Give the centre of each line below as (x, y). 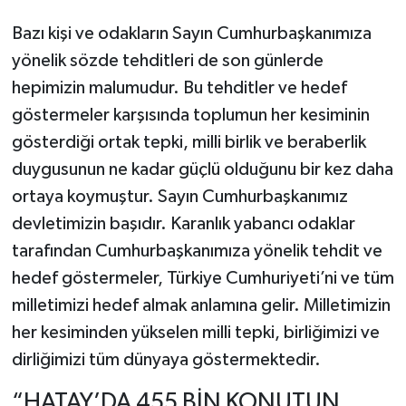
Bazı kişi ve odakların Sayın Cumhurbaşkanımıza (191, 34)
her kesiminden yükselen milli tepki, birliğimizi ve (195, 333)
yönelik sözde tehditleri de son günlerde (167, 61)
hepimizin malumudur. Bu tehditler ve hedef (179, 88)
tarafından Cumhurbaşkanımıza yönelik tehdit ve (197, 251)
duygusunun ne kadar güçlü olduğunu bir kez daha (202, 170)
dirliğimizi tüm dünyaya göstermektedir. (166, 360)
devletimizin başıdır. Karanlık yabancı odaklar (183, 224)
